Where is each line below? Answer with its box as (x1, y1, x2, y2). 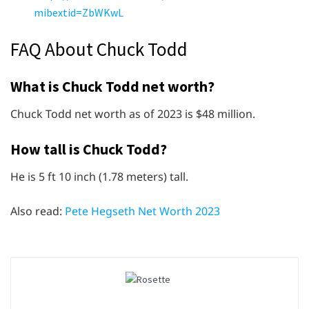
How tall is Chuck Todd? (10, 139, 167, 159)
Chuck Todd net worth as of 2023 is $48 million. (10, 106, 255, 121)
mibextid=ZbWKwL (34, 5, 124, 19)
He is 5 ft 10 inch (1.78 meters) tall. (10, 168, 188, 184)
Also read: (10, 203, 65, 219)
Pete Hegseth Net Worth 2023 (65, 203, 220, 219)
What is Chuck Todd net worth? (10, 77, 215, 97)
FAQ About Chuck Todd (10, 37, 188, 61)
